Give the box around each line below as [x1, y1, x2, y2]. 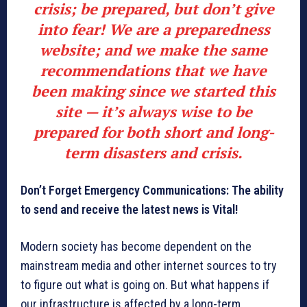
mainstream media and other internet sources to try [21, 258, 277, 273]
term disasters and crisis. [64, 143, 243, 162]
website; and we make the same [40, 40, 267, 60]
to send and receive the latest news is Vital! [21, 202, 238, 217]
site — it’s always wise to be [55, 101, 252, 121]
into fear [37, 19, 99, 39]
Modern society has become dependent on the [21, 239, 251, 254]
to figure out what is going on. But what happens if [21, 278, 269, 292]
